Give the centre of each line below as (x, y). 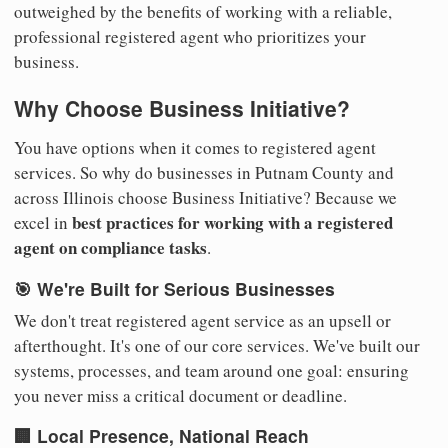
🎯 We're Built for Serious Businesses (174, 288)
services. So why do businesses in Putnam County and (204, 173)
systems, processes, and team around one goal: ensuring (211, 370)
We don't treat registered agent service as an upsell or (202, 320)
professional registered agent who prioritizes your (190, 37)
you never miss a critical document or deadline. (180, 395)
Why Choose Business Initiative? (182, 108)
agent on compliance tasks (110, 248)
